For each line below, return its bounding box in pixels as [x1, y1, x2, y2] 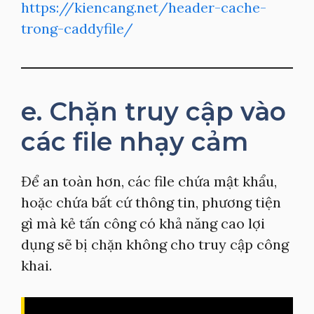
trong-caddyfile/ [21, 20, 133, 37]
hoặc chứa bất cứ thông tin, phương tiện [21, 193, 281, 211]
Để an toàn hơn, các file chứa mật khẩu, [21, 172, 277, 190]
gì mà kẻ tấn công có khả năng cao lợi [21, 214, 265, 232]
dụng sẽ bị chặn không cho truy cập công [21, 235, 289, 253]
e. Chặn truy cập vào [21, 96, 286, 127]
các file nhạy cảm [21, 126, 248, 157]
